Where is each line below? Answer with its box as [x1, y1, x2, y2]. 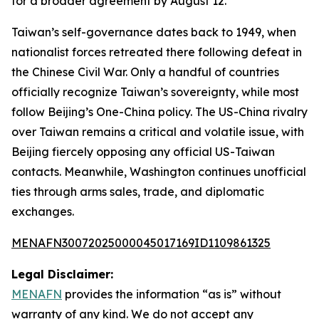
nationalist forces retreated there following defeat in [11, 45, 302, 59]
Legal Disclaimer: [11, 267, 113, 281]
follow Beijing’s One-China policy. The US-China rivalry [11, 105, 308, 119]
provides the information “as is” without [62, 287, 281, 301]
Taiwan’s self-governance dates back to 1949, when [11, 25, 296, 39]
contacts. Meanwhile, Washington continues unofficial [11, 164, 306, 179]
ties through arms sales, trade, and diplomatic [11, 184, 264, 199]
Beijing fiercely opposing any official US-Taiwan [11, 145, 275, 159]
